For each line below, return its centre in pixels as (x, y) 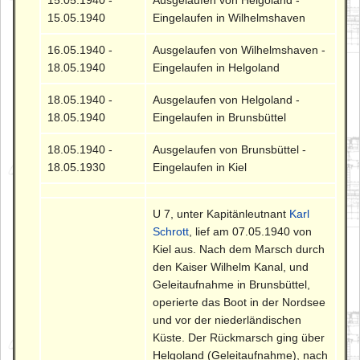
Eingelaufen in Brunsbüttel (220, 118)
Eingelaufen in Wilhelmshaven (229, 18)
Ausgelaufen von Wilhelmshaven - (239, 50)
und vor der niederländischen (227, 320)
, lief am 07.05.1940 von (251, 232)
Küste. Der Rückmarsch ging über (239, 338)
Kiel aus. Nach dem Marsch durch (239, 250)
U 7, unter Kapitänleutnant (221, 214)
